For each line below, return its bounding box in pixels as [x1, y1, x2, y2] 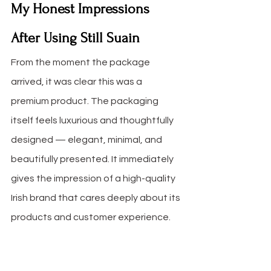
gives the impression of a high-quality [11, 174, 177, 184]
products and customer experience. [11, 212, 171, 223]
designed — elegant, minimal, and [11, 135, 164, 145]
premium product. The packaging [11, 96, 160, 106]
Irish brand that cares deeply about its [11, 193, 182, 203]
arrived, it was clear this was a [11, 77, 144, 87]
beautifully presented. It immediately [11, 154, 175, 165]
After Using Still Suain [11, 30, 140, 47]
